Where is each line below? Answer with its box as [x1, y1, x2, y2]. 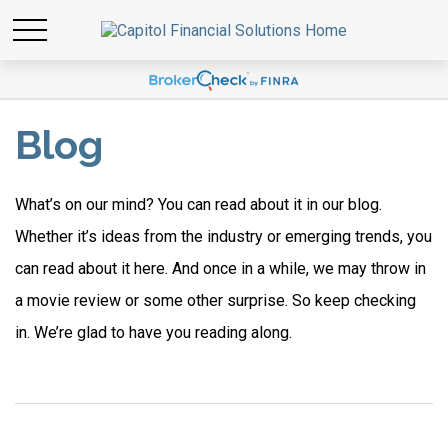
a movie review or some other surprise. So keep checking [15, 291, 416, 310]
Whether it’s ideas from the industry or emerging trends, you [15, 227, 432, 246]
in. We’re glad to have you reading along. [15, 323, 292, 342]
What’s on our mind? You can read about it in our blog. [15, 195, 382, 214]
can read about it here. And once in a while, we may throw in [15, 259, 426, 278]
